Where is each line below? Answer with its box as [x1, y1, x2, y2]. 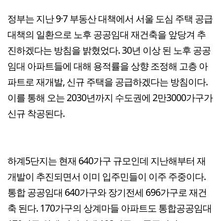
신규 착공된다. [7, 106, 65, 120]
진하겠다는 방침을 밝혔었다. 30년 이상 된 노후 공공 [7, 43, 211, 57]
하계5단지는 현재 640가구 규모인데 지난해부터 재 [7, 153, 206, 167]
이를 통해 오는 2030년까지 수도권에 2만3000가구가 [7, 90, 213, 104]
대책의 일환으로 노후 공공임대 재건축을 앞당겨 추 [7, 27, 206, 41]
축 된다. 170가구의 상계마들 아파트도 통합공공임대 [7, 201, 212, 215]
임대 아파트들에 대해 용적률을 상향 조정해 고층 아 [7, 59, 208, 73]
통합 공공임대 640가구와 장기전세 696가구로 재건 [7, 185, 207, 199]
